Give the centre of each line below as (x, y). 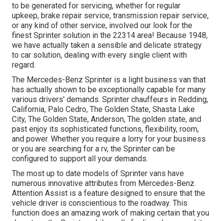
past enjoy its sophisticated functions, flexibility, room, (105, 129)
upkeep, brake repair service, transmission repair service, (110, 15)
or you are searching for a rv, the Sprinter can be (93, 148)
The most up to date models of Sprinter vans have (98, 173)
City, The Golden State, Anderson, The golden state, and (107, 119)
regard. (24, 65)
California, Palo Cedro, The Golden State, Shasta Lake (103, 109)
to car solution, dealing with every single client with (99, 55)
